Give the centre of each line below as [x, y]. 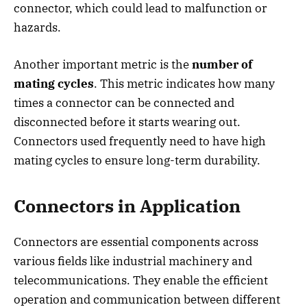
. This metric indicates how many [184, 83]
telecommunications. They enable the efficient [141, 281]
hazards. [37, 27]
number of [222, 64]
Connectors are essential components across [136, 242]
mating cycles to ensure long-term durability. [137, 160]
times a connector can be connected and [124, 102]
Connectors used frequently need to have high [140, 141]
